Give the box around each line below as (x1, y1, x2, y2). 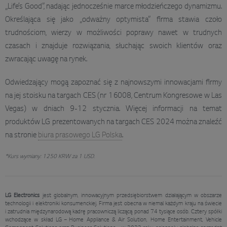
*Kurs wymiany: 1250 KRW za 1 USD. (5, 153, 95, 160)
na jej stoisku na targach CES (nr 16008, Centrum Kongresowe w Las (5, 92, 222, 100)
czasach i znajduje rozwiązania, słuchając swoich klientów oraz (5, 42, 222, 51)
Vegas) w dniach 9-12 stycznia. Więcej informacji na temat (5, 105, 222, 113)
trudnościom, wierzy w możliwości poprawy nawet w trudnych (5, 29, 222, 37)
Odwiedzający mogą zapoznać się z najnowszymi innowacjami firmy (5, 79, 222, 87)
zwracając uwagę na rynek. (5, 55, 87, 64)
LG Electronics (5, 192, 40, 199)
